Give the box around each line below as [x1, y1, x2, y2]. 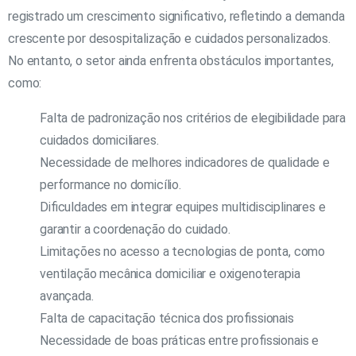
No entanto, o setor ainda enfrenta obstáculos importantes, [8, 52, 334, 68]
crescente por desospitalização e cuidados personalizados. [8, 30, 331, 46]
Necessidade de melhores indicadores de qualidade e [40, 154, 330, 170]
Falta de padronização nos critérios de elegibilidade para [40, 110, 346, 126]
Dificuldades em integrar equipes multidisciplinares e [40, 199, 326, 215]
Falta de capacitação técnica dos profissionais [40, 310, 294, 326]
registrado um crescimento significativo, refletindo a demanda [8, 8, 345, 24]
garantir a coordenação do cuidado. [40, 221, 230, 237]
